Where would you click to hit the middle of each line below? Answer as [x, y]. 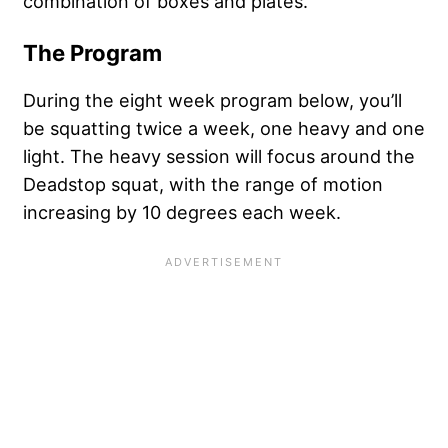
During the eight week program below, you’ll [212, 99]
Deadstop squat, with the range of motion [203, 183]
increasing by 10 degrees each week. [182, 211]
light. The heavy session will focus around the [219, 155]
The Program [92, 52]
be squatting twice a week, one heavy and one [224, 127]
